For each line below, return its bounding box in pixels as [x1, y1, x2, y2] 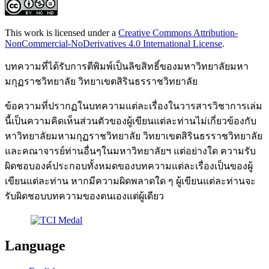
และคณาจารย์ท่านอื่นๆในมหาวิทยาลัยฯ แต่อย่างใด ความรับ [5, 146, 256, 157]
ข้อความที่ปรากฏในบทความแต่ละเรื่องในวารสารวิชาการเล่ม [5, 101, 262, 112]
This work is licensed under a [5, 28, 118, 38]
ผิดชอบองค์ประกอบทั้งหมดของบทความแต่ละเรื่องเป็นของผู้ [5, 161, 253, 172]
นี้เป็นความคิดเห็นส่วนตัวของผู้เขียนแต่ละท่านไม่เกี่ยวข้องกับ [5, 116, 256, 127]
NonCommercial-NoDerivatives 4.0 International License [5, 38, 222, 49]
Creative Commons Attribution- [118, 28, 238, 38]
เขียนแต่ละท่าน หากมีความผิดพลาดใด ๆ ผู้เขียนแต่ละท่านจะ [5, 176, 256, 187]
